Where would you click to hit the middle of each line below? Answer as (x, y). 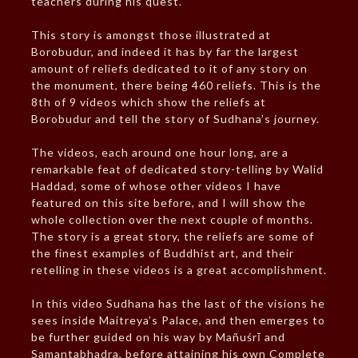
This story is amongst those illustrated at (151, 35)
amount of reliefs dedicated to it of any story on (169, 69)
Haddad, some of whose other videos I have (156, 186)
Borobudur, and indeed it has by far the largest (165, 52)
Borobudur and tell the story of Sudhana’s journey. (175, 119)
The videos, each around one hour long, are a (159, 153)
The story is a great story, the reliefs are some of (172, 237)
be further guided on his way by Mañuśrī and (158, 337)
